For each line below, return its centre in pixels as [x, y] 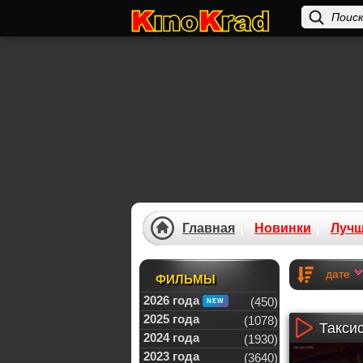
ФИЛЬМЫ [186, 279]
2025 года [171, 319]
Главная [209, 228]
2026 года [171, 300]
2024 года [171, 337]
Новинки [283, 228]
